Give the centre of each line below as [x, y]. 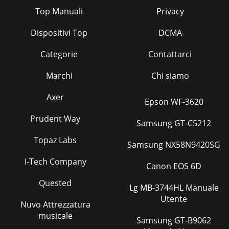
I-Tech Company [55, 161]
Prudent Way [55, 118]
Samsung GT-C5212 [174, 123]
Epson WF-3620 [174, 101]
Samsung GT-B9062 [155, 220]
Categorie [59, 54]
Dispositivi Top [59, 32]
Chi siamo [170, 75]
